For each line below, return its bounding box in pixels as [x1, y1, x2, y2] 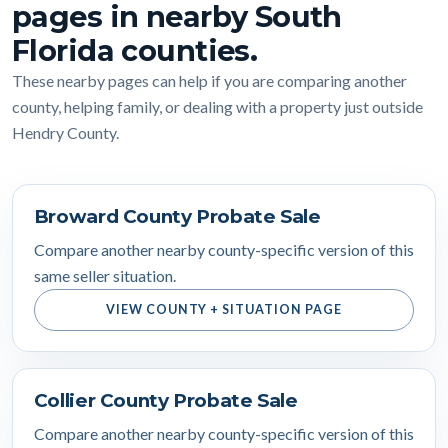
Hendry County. [12, 122, 119, 142]
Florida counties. [12, 32, 258, 68]
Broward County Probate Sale [33, 205, 321, 229]
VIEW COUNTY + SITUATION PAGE [105, 301, 343, 317]
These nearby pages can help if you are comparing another [12, 70, 407, 90]
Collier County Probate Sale [33, 389, 298, 413]
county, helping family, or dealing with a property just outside [12, 96, 423, 116]
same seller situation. [33, 265, 176, 285]
